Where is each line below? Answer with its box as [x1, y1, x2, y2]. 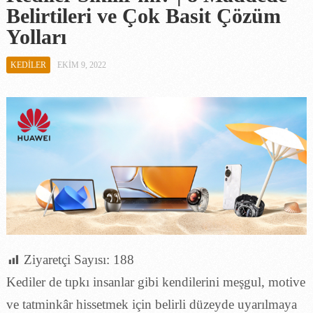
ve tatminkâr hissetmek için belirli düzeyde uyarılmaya [6, 296, 297, 312]
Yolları [6, 24, 66, 48]
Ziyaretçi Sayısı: [23, 252, 110, 267]
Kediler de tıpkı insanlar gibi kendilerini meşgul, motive [6, 274, 305, 289]
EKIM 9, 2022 [57, 59, 106, 70]
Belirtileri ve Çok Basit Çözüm [6, 3, 281, 27]
